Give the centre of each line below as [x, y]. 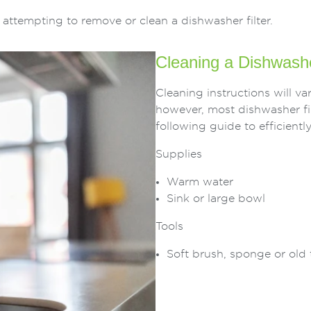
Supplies [179, 154]
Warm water [200, 182]
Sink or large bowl [216, 199]
